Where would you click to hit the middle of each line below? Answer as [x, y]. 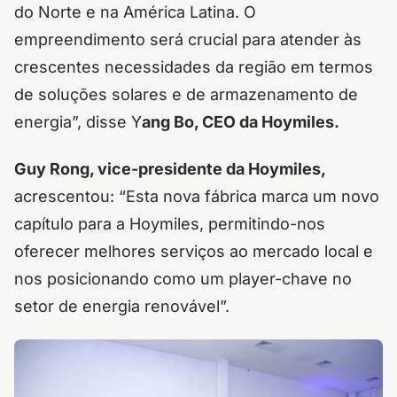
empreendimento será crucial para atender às [188, 39]
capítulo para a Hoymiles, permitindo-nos [170, 224]
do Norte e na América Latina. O [135, 12]
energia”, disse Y [78, 122]
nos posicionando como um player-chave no [183, 279]
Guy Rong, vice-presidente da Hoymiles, [170, 169]
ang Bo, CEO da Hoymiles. [241, 122]
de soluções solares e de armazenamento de [186, 94]
